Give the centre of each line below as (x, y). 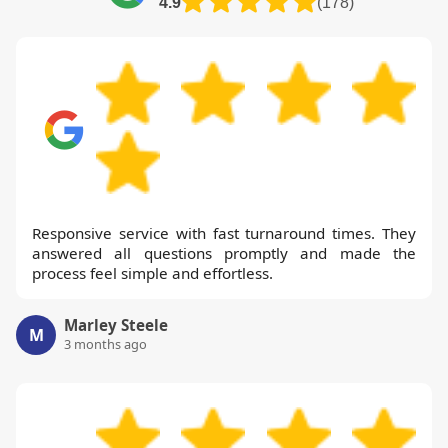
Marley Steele (116, 325)
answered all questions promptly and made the (224, 253)
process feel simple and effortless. (152, 273)
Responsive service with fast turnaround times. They (224, 233)
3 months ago (105, 344)
